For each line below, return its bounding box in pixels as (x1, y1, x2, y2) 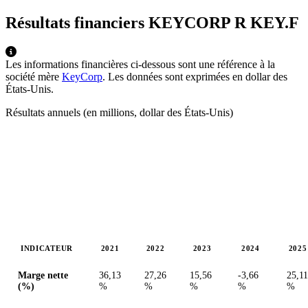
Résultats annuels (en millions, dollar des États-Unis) (5, 106, 233, 118)
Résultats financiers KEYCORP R (5, 13, 250, 32)
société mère (5, 70, 62, 82)
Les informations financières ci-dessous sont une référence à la (5, 58, 275, 70)
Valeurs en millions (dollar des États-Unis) (6, 259, 188, 272)
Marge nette (18, 269, 68, 280)
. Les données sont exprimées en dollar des (102, 70, 287, 82)
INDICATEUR (21, 243, 73, 252)
